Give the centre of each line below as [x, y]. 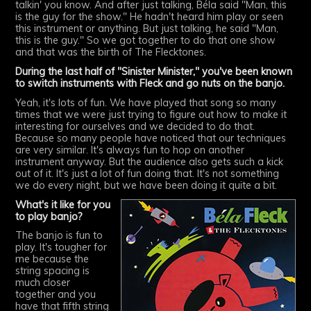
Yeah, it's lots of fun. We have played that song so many [146, 102]
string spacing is [53, 271]
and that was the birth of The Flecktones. [111, 52]
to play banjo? [49, 216]
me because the [52, 259]
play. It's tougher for [61, 247]
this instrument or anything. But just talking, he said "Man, [147, 29]
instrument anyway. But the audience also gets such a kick [150, 161]
